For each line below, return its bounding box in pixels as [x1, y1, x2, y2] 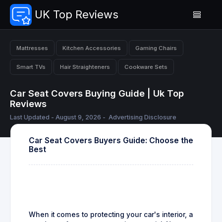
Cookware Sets [124, 63, 167, 70]
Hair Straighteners [60, 63, 110, 70]
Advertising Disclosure [109, 113, 176, 121]
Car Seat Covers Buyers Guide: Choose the [29, 136, 193, 146]
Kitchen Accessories [62, 44, 121, 52]
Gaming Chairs [135, 44, 177, 52]
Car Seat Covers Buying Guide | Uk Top [10, 88, 184, 99]
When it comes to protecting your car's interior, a [29, 211, 193, 219]
